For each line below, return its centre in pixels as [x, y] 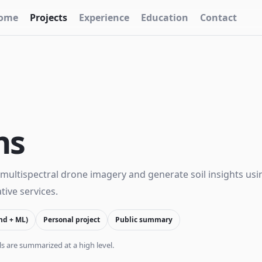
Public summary [144, 220]
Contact [219, 18]
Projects [49, 18]
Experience [104, 18]
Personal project [72, 220]
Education [165, 18]
